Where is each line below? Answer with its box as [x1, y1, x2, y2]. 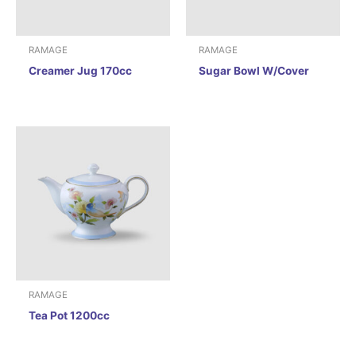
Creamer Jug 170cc [29, 64, 133, 77]
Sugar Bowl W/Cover [199, 64, 310, 77]
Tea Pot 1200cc [29, 308, 110, 322]
